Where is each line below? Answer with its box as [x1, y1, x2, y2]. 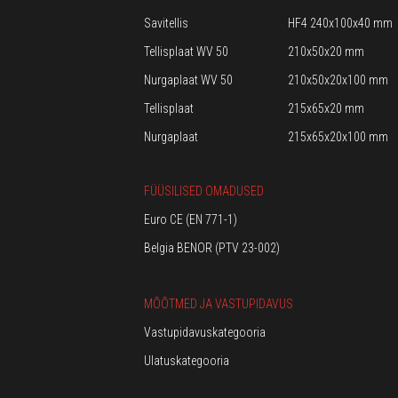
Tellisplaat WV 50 [144, 44, 228, 59]
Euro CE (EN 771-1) [144, 212, 237, 227]
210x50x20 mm [288, 44, 364, 59]
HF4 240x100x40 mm [288, 16, 393, 30]
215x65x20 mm [288, 101, 364, 115]
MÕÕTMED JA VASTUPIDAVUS [144, 297, 293, 311]
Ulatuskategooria [144, 354, 229, 368]
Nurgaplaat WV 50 [144, 73, 233, 87]
